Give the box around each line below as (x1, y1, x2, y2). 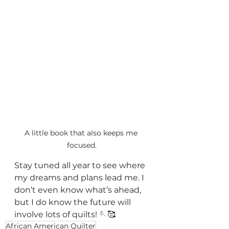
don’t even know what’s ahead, (14, 185, 143, 195)
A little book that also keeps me (24, 128, 140, 138)
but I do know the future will (14, 197, 133, 207)
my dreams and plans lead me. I (14, 172, 146, 182)
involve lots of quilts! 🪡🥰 (14, 209, 116, 219)
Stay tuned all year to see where (14, 160, 147, 170)
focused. (67, 140, 97, 150)
